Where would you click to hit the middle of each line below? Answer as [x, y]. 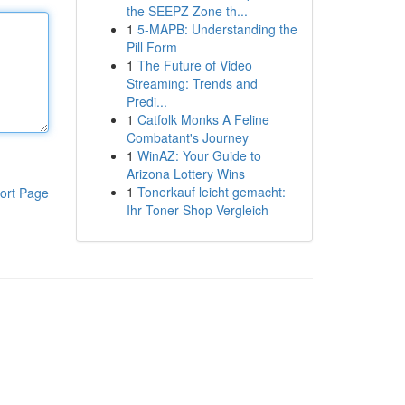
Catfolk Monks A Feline [203, 119]
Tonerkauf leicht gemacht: [211, 192]
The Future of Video [194, 65]
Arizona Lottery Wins [185, 174]
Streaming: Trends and [192, 83]
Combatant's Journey [187, 137]
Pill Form [151, 47]
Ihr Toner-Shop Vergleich [197, 210]
